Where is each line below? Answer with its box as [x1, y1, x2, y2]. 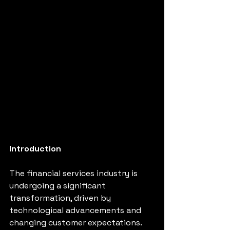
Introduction [9, 143, 61, 154]
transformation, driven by [9, 192, 113, 203]
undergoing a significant [9, 180, 108, 191]
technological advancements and [9, 204, 143, 216]
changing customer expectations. [9, 217, 144, 228]
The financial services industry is [9, 167, 140, 179]
